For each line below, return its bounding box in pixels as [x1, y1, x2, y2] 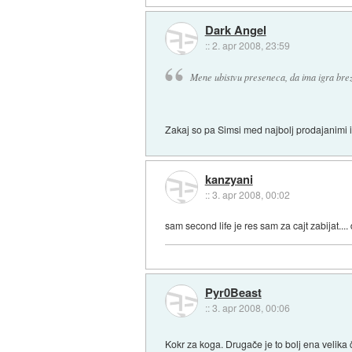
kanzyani [204, 170, 253, 189]
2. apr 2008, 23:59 [211, 38, 290, 53]
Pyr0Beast [204, 284, 262, 302]
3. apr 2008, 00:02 [211, 188, 290, 202]
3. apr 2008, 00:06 [211, 301, 290, 315]
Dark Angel [204, 21, 266, 39]
